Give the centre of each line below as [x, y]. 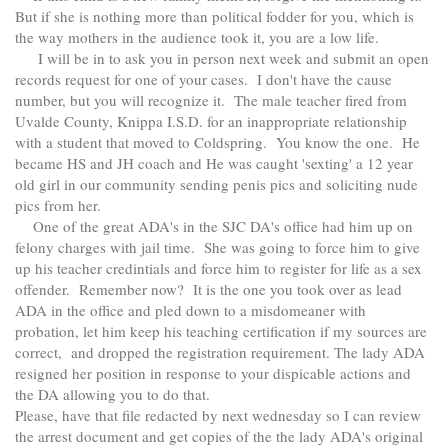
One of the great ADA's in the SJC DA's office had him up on [214, 226]
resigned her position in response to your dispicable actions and [213, 373]
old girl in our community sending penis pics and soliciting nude [216, 184]
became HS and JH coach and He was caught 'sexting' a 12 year [214, 163]
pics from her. [63, 205]
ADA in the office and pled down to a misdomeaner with [190, 310]
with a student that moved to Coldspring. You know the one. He [217, 142]
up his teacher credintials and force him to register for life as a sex [218, 268]
